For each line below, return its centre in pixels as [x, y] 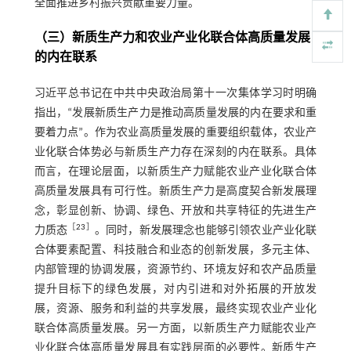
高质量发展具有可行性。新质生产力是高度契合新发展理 [175, 191]
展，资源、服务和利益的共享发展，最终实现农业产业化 [175, 309]
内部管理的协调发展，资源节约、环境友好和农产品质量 [175, 270]
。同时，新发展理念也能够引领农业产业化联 [206, 230]
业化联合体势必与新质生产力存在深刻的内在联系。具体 [175, 152]
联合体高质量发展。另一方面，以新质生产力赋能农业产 [175, 328]
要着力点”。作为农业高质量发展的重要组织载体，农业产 [175, 132]
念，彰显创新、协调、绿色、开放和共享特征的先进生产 [175, 211]
